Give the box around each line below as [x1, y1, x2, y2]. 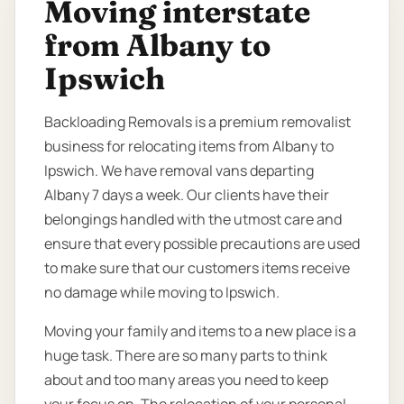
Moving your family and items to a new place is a [44, 321, 356, 342]
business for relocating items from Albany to [44, 136, 334, 157]
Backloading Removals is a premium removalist [44, 112, 351, 133]
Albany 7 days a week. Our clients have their [44, 185, 329, 206]
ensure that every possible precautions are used [44, 234, 360, 254]
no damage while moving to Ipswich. [44, 282, 280, 303]
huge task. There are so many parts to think [44, 345, 327, 366]
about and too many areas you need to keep [44, 370, 328, 390]
